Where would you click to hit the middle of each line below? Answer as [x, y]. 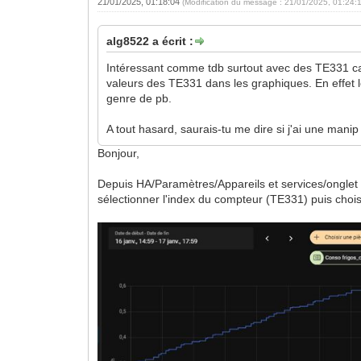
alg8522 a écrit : [150, 41]
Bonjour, [119, 153]
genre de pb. [139, 98]
